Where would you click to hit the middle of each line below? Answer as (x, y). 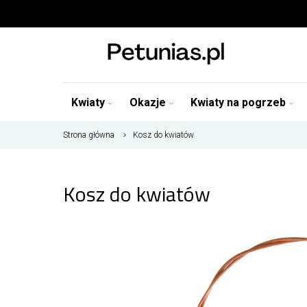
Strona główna (89, 135)
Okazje (148, 102)
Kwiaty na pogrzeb (238, 102)
